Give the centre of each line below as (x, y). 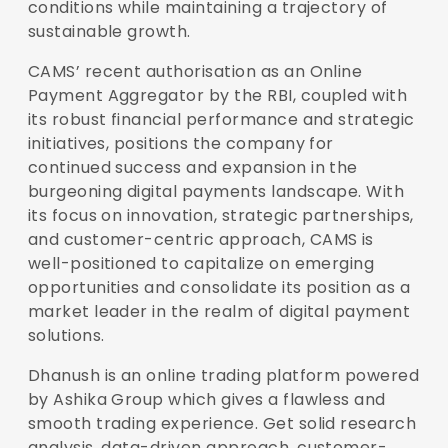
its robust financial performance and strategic (221, 119)
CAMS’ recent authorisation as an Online (195, 71)
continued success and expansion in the (192, 167)
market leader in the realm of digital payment (219, 311)
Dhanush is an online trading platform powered (223, 375)
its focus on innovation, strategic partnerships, (220, 215)
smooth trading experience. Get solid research (222, 423)
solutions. (66, 335)
